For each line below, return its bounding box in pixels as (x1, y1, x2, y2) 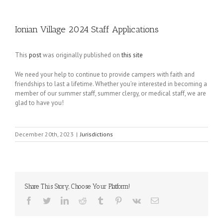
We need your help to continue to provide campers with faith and (15, 70, 195, 79)
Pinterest (122, 196, 149, 204)
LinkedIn (68, 196, 97, 204)
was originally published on (41, 51, 121, 59)
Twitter (50, 196, 73, 204)
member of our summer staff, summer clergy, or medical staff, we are (15, 89, 206, 98)
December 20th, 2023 (15, 130, 74, 138)
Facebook (32, 196, 63, 204)
